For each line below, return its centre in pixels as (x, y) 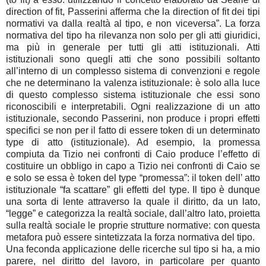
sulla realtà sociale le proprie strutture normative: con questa (133, 226)
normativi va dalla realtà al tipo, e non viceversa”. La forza (133, 24)
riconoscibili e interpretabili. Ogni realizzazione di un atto (133, 107)
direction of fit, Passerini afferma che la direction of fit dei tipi (133, 12)
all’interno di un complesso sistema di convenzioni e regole (133, 71)
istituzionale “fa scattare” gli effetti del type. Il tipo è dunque (133, 190)
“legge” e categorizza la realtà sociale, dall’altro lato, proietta (133, 214)
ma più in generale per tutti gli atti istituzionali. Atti (133, 47)
